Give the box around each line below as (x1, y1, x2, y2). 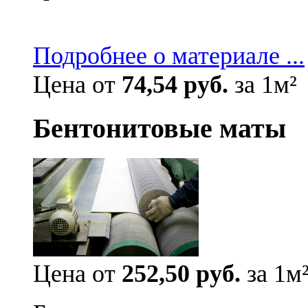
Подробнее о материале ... (33, 42, 305, 70)
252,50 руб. (122, 260, 241, 288)
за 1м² (228, 71, 297, 99)
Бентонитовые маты (33, 113, 286, 144)
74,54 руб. (122, 71, 228, 99)
